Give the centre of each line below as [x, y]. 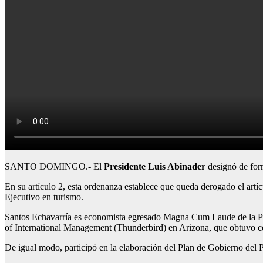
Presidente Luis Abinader [155, 167]
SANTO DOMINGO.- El [54, 167]
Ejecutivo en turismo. [44, 197]
